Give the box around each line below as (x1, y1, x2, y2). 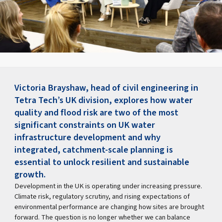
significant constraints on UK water (14, 118, 156, 131)
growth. (14, 167, 46, 181)
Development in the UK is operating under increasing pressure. (14, 180, 203, 191)
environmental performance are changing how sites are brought (14, 201, 205, 212)
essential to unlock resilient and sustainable (14, 155, 190, 168)
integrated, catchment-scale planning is (14, 143, 173, 156)
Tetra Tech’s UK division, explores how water (14, 93, 193, 107)
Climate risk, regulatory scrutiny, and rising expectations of (14, 191, 190, 202)
